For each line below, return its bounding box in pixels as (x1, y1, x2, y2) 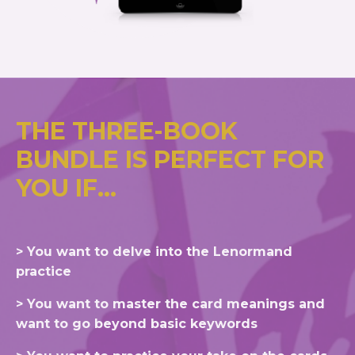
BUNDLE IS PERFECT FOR (16, 144, 324, 174)
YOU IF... (16, 173, 116, 203)
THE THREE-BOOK (16, 116, 238, 146)
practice (16, 263, 71, 279)
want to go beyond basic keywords (16, 315, 258, 331)
